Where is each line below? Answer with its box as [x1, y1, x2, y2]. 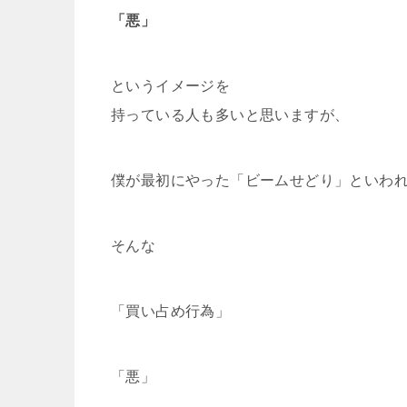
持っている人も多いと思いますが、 [111, 106, 350, 123]
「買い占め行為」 [111, 303, 231, 319]
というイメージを [111, 77, 231, 94]
